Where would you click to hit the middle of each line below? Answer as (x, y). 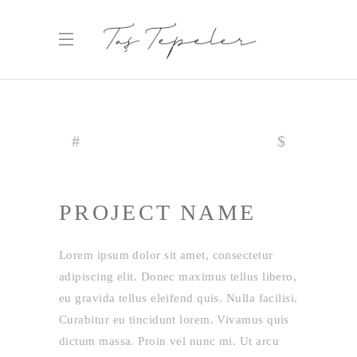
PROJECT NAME (158, 212)
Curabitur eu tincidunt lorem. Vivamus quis (174, 320)
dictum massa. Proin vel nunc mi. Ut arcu (169, 341)
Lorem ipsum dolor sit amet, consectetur (166, 255)
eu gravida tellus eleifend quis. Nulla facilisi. (178, 298)
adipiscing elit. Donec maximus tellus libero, (178, 277)
